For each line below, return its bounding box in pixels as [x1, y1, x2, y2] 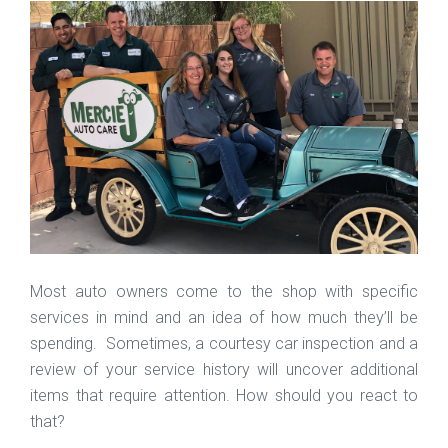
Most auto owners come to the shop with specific [30, 281, 418, 301]
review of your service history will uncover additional [30, 359, 418, 379]
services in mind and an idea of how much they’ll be [30, 307, 418, 327]
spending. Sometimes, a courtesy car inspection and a [30, 333, 418, 353]
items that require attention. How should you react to [30, 385, 418, 405]
